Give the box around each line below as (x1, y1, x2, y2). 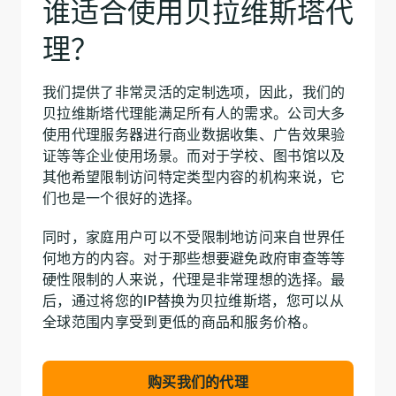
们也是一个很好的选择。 (42, 188, 202, 207)
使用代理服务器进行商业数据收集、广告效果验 (42, 125, 346, 143)
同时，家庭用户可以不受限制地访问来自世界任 (42, 227, 346, 246)
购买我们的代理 (147, 372, 249, 391)
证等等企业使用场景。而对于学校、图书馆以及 (42, 146, 346, 164)
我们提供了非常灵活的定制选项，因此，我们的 (42, 82, 346, 101)
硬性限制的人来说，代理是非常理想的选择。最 (42, 270, 346, 288)
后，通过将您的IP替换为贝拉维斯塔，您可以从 (42, 291, 345, 309)
